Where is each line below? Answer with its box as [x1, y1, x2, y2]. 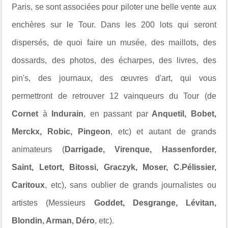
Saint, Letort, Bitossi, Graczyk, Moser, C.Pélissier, [12, 163, 216, 172]
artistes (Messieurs [12, 198, 86, 207]
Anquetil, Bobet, [148, 109, 216, 118]
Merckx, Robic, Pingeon [12, 127, 110, 136]
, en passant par [83, 109, 148, 118]
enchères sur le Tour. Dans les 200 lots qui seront [12, 20, 216, 29]
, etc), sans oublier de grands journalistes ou [45, 181, 216, 189]
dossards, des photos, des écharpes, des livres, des [12, 56, 216, 65]
